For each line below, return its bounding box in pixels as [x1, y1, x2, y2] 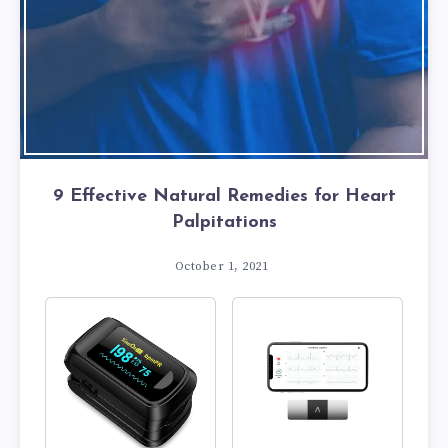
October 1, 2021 [174, 259, 269, 274]
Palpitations [171, 213, 277, 232]
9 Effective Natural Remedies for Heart [52, 187, 396, 206]
